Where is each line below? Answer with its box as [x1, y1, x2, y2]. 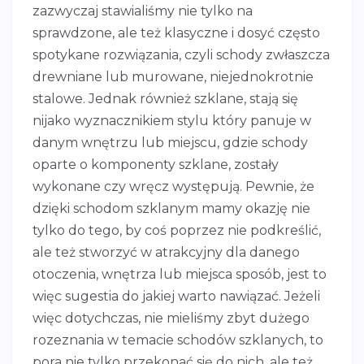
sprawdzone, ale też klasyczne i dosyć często [32, 24, 320, 41]
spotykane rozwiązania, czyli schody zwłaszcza [32, 46, 330, 63]
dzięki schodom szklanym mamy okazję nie [32, 200, 310, 216]
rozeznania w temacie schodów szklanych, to [32, 331, 323, 348]
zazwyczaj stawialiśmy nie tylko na [32, 2, 253, 19]
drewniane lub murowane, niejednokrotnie [32, 68, 314, 84]
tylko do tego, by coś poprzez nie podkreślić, [32, 222, 321, 238]
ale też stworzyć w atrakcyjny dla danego [32, 244, 300, 260]
